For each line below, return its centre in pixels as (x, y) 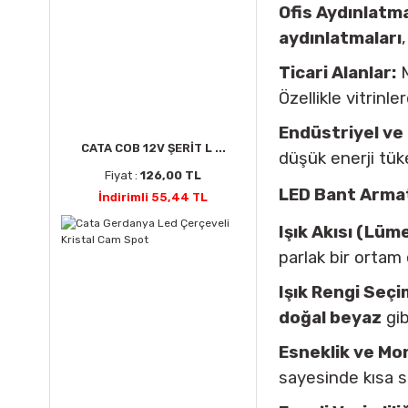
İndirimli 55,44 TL (153, 197)
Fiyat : (122, 175)
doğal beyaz (330, 318)
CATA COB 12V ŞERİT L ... (153, 148)
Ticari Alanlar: (337, 73)
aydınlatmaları (340, 38)
